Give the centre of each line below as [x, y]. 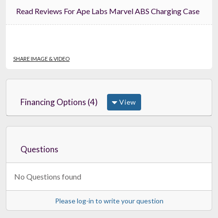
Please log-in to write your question [109, 200]
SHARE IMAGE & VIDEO [41, 58]
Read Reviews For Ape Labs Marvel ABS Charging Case [132, 11]
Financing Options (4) [59, 102]
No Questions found [48, 176]
